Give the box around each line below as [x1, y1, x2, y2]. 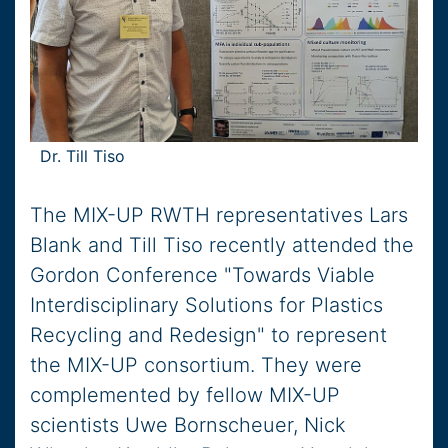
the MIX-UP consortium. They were [30, 353, 362, 378]
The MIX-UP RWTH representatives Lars [30, 203, 408, 228]
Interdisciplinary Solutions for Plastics [30, 293, 383, 318]
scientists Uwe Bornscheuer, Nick [30, 413, 346, 438]
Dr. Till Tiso [40, 146, 125, 167]
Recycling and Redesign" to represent [30, 323, 387, 348]
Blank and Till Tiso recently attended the [30, 233, 414, 258]
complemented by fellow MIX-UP [30, 383, 340, 408]
